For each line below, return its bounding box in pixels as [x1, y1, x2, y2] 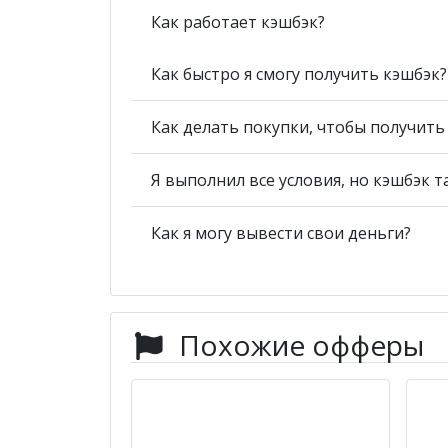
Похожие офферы [179, 326, 424, 364]
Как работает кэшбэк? [151, 10, 325, 33]
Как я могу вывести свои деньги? [151, 221, 411, 244]
